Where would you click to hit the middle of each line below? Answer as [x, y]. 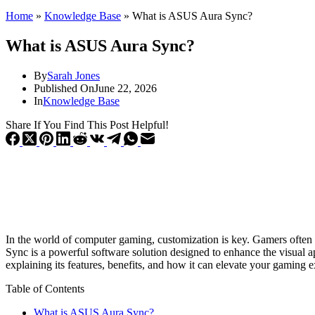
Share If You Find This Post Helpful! [87, 124]
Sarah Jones [73, 75]
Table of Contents [45, 288]
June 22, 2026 [126, 88]
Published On [64, 88]
